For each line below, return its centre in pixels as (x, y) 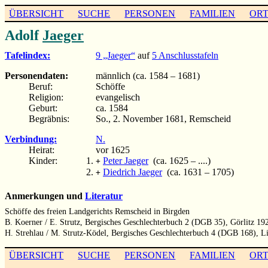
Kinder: (43, 160)
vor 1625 (113, 150)
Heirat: (42, 150)
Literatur (104, 196)
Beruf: (41, 86)
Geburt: (43, 108)
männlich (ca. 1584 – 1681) (148, 75)
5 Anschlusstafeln (185, 55)
